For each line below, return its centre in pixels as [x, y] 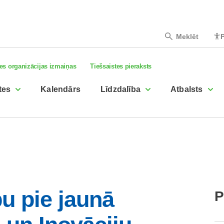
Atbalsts [187, 89]
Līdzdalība [121, 89]
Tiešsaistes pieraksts [121, 66]
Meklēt [187, 36]
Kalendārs [61, 89]
